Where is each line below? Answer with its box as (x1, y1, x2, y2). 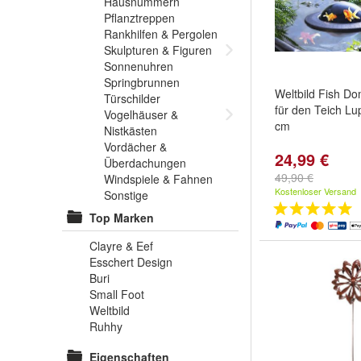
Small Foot (89, 286, 144, 302)
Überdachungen (104, 155, 186, 171)
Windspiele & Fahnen (104, 171, 213, 187)
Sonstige (104, 187, 148, 203)
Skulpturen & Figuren (104, 42, 212, 58)
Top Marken (89, 210, 154, 226)
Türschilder (104, 90, 160, 106)
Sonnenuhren (104, 58, 173, 74)
